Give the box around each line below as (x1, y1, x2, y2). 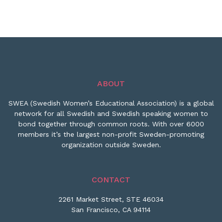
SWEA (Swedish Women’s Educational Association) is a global (8, 99, 214, 107)
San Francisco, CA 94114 (71, 206, 151, 214)
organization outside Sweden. (61, 141, 161, 149)
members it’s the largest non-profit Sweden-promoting (18, 130, 204, 138)
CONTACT (92, 175, 130, 184)
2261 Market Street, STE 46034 (58, 195, 164, 203)
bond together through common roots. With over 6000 (18, 120, 204, 128)
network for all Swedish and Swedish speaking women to (14, 110, 208, 117)
